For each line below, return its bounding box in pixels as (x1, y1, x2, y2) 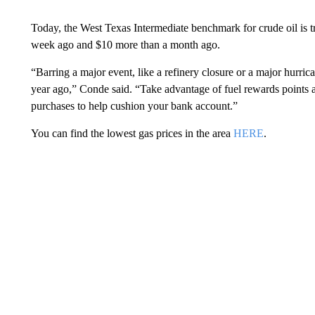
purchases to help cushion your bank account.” (30, 99, 238, 112)
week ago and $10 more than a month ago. (30, 38, 220, 51)
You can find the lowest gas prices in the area (30, 127, 233, 139)
